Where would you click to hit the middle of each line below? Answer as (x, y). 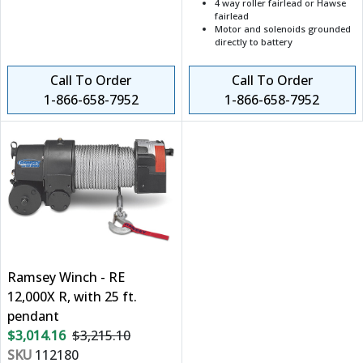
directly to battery (253, 42)
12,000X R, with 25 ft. (72, 297)
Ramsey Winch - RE (66, 278)
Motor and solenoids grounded (282, 29)
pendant (33, 316)
